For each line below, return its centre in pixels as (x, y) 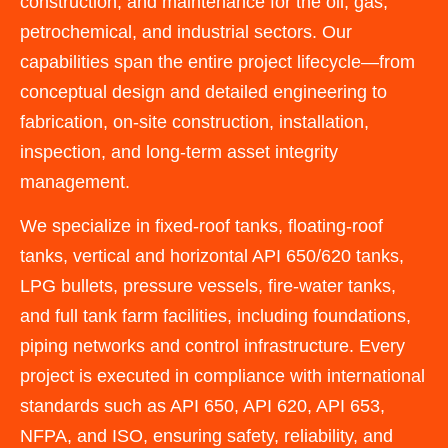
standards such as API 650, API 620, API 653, (202, 406)
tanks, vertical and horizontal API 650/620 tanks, (212, 256)
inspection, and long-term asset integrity (179, 151)
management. (75, 181)
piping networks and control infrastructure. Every (212, 346)
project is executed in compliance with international (222, 376)
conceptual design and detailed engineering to (203, 91)
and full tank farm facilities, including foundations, (215, 316)
